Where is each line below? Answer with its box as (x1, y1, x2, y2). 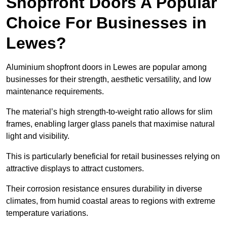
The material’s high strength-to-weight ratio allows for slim (6, 107, 212, 117)
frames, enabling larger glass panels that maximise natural (6, 120, 215, 129)
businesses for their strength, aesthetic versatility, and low (6, 75, 211, 84)
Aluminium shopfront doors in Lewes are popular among (6, 63, 207, 72)
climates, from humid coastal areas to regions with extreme (6, 197, 215, 206)
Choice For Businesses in (6, 14, 207, 32)
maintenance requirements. (6, 87, 106, 96)
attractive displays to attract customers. (6, 164, 144, 173)
